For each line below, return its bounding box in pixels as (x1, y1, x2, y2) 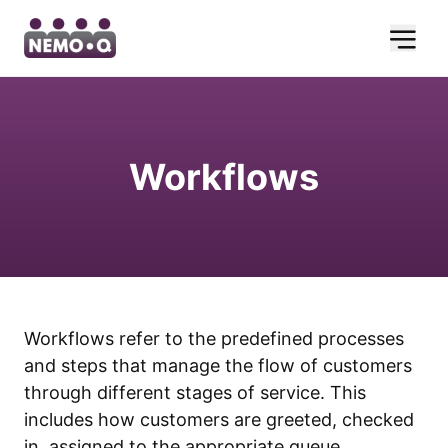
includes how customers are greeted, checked (24, 409, 414, 430)
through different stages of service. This (24, 382, 366, 403)
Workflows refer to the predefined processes (24, 328, 404, 349)
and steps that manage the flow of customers (24, 355, 412, 376)
